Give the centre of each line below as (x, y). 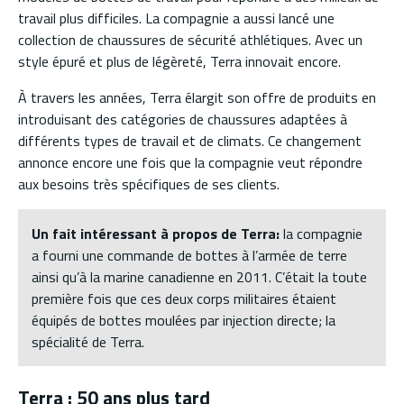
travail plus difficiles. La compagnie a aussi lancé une (176, 18)
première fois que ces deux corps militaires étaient (184, 299)
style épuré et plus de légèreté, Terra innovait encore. (179, 62)
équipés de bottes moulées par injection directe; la (184, 321)
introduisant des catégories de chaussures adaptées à (183, 119)
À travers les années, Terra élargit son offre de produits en (197, 98)
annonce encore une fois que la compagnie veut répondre (190, 163)
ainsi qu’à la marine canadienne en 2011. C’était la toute (199, 277)
